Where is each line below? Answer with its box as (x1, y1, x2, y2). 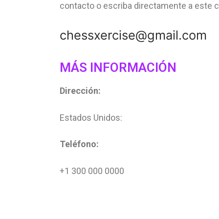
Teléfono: (60, 139, 99, 150)
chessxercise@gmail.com (60, 27, 207, 43)
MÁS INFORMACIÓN (60, 60, 176, 75)
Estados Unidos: (60, 112, 122, 123)
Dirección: (60, 86, 101, 96)
